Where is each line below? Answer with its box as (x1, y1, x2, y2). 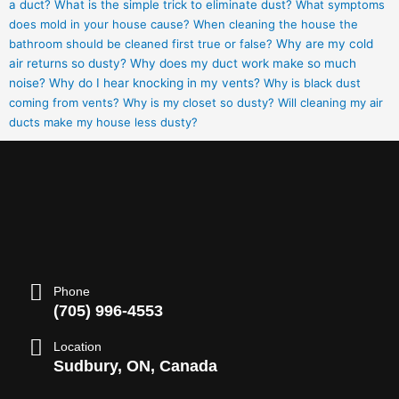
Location (53, 339, 102, 354)
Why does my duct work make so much (130, 56, 356, 71)
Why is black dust (264, 76, 361, 91)
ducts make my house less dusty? (9, 115, 198, 130)
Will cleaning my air (278, 95, 383, 110)
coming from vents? (9, 95, 119, 110)
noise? (9, 76, 45, 91)
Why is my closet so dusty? (123, 95, 274, 110)
